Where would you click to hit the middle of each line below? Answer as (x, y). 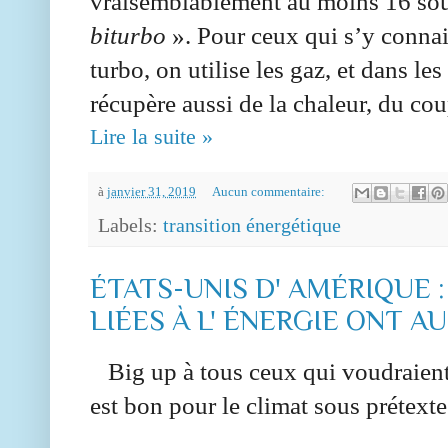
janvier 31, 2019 (151, 191)
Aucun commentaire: (269, 191)
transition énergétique (252, 224)
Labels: (130, 224)
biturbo (128, 35)
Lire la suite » (151, 136)
